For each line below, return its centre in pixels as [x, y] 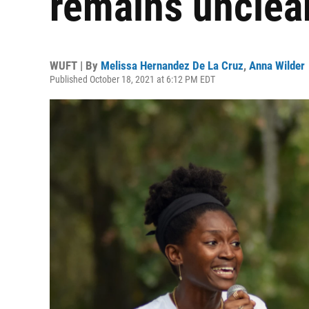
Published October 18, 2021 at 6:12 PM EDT [132, 79]
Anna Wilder [277, 66]
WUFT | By [75, 66]
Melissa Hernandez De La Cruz [172, 66]
